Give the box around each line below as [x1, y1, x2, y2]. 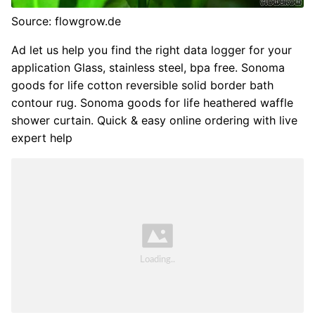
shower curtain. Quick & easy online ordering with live [11, 113, 297, 128]
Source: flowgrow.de [11, 14, 121, 29]
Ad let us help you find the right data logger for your [11, 43, 292, 58]
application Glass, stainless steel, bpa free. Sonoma [11, 60, 285, 75]
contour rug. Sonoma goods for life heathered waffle [11, 96, 293, 110]
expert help [11, 131, 72, 146]
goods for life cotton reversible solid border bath [11, 78, 274, 93]
